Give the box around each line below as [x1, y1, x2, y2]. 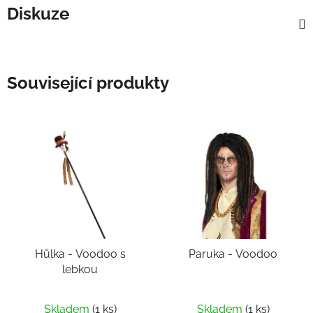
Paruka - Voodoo [189, 247, 277, 261]
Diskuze [7, 3, 69, 24]
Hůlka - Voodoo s [34, 247, 75, 261]
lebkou [62, 263, 98, 277]
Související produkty [7, 72, 169, 93]
